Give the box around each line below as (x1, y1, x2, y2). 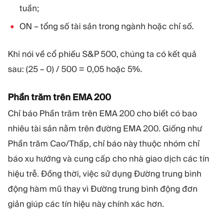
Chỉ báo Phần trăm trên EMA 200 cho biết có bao (8, 108, 197, 119)
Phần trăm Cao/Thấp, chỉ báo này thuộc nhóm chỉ (8, 138, 200, 149)
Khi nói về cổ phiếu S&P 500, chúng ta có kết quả (8, 48, 197, 59)
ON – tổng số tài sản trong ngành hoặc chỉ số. (19, 21, 194, 32)
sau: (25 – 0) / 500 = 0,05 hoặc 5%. (8, 63, 142, 74)
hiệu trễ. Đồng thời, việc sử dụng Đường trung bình (8, 168, 201, 180)
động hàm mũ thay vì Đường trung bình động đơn (8, 183, 198, 195)
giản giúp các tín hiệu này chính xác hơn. (8, 199, 164, 210)
